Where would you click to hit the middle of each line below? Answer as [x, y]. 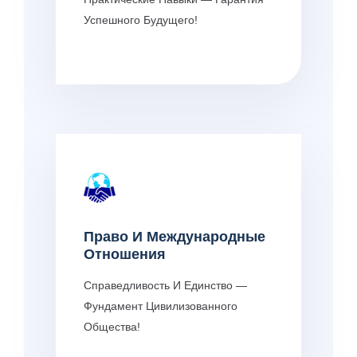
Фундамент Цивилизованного [161, 306]
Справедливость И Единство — [165, 285]
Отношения [125, 254]
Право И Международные [175, 236]
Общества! [112, 326]
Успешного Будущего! [141, 20]
